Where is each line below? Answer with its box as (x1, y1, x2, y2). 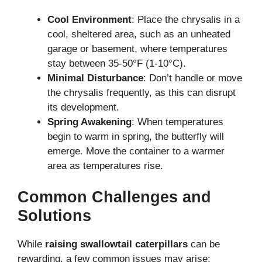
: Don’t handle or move (143, 72, 242, 84)
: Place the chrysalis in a (132, 13, 240, 25)
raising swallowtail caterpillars (45, 239, 188, 250)
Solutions (18, 207, 91, 225)
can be (188, 239, 220, 250)
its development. (47, 101, 119, 113)
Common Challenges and (18, 188, 211, 206)
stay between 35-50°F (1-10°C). (47, 57, 186, 69)
